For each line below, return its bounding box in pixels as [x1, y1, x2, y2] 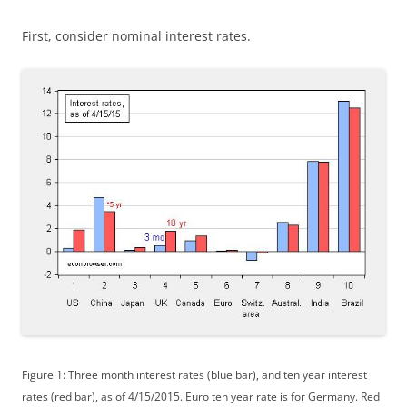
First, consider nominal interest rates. [22, 27, 251, 45]
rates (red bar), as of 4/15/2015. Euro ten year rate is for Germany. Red [22, 389, 380, 403]
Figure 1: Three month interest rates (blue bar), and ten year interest [22, 367, 367, 382]
